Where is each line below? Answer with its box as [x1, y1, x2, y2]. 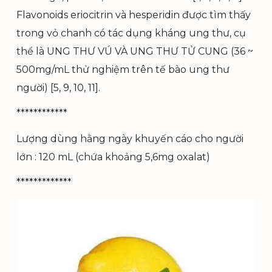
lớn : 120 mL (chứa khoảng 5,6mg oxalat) [16, 151, 210, 163]
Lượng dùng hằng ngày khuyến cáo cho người [16, 133, 243, 144]
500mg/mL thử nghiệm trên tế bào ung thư [16, 64, 229, 75]
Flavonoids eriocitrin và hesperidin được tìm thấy [16, 9, 251, 21]
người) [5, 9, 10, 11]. [16, 82, 100, 93]
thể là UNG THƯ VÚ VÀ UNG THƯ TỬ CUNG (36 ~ [16, 46, 253, 57]
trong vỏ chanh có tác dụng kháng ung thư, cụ [16, 27, 246, 39]
